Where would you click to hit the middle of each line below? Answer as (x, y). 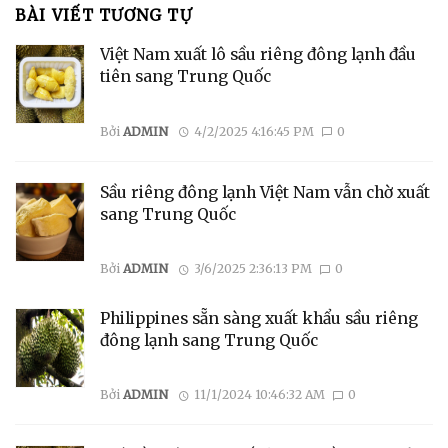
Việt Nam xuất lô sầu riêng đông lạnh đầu (258, 55)
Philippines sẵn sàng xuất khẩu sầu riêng (259, 319)
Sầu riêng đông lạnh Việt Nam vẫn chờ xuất (265, 192)
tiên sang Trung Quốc (185, 77)
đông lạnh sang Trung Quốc (209, 341)
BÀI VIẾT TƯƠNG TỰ (103, 15)
